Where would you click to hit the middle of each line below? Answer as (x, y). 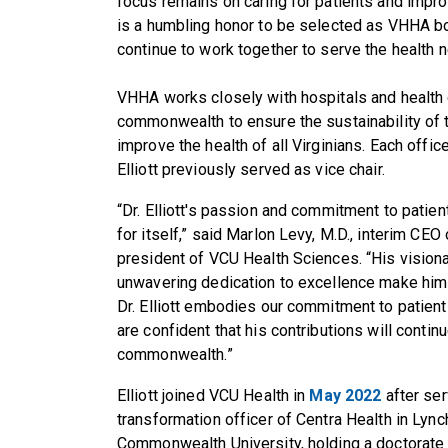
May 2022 (345, 396)
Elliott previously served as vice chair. (251, 170)
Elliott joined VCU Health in (213, 396)
